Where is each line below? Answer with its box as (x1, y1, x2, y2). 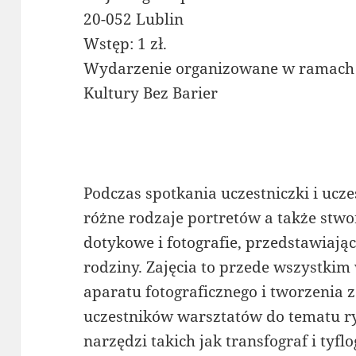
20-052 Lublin (83, 9, 184, 30)
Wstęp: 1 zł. (83, 33, 168, 55)
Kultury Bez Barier (83, 83, 219, 104)
